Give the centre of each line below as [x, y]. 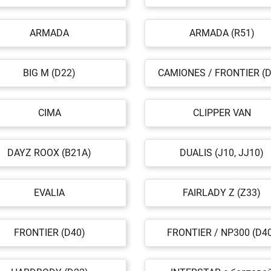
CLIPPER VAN [222, 113]
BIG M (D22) [49, 73]
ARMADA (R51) [222, 33]
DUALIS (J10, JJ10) [222, 153]
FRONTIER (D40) [49, 233]
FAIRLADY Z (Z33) [222, 193]
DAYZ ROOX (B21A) [49, 153]
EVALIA [49, 193]
